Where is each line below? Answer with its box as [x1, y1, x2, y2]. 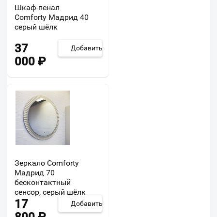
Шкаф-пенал [15, 3, 60, 12]
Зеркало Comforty [15, 158, 79, 168]
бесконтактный [15, 178, 71, 187]
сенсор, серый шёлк [15, 187, 86, 197]
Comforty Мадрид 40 [15, 13, 89, 22]
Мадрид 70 [15, 168, 55, 177]
